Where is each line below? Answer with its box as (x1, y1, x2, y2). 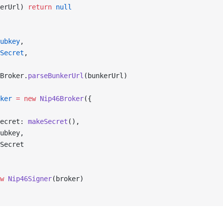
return (28, 3, 52, 11)
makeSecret (28, 117, 68, 125)
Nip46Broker (36, 95, 84, 103)
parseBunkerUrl (28, 72, 84, 80)
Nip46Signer (4, 175, 52, 183)
